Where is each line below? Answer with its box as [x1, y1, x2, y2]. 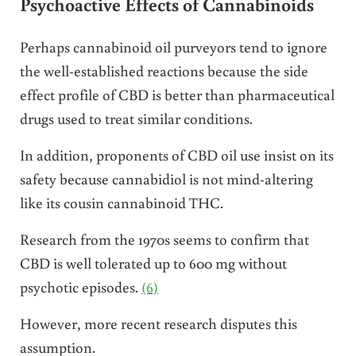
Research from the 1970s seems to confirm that [19, 228, 309, 249]
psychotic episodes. [19, 276, 141, 296]
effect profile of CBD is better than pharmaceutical [19, 83, 335, 104]
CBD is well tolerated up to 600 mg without [19, 252, 287, 273]
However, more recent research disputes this [19, 312, 297, 333]
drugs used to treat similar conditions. [19, 107, 253, 128]
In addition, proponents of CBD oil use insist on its [19, 144, 334, 164]
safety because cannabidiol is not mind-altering [19, 168, 313, 188]
